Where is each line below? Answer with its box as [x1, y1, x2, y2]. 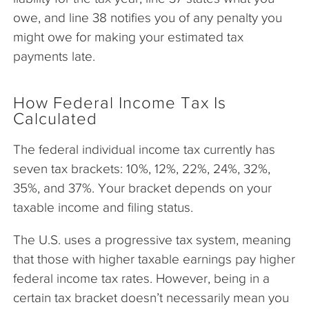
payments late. [13, 48, 95, 63]
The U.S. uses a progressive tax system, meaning [13, 232, 291, 247]
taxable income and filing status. [13, 199, 197, 215]
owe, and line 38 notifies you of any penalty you [13, 10, 282, 25]
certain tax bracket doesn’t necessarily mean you [13, 290, 289, 305]
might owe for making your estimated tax [13, 29, 243, 44]
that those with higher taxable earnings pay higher [13, 251, 295, 266]
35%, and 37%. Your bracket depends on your [13, 180, 272, 195]
